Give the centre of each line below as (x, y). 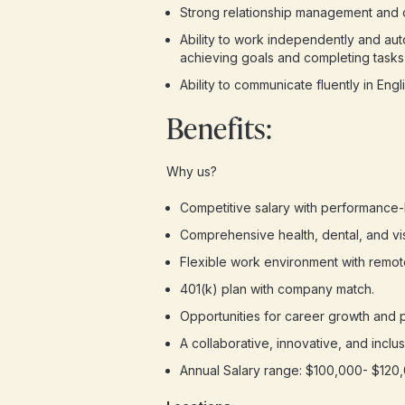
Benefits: (219, 128)
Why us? (191, 171)
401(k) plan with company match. (277, 289)
